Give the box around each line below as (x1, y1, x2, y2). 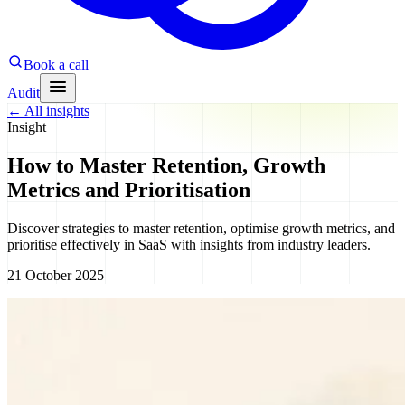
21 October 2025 (7, 267, 104, 283)
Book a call (24, 57, 89, 72)
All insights (24, 103, 89, 118)
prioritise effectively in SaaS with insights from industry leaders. (7, 236, 371, 252)
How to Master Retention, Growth (7, 153, 325, 177)
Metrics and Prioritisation (7, 177, 250, 202)
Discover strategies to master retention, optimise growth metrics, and (7, 220, 395, 236)
